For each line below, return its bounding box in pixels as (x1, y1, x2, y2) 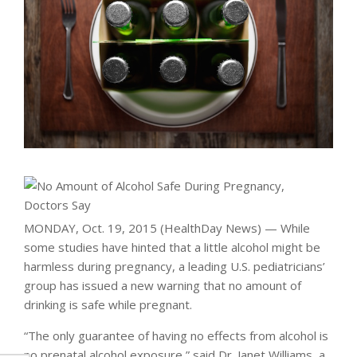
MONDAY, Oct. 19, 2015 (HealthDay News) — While (24, 220, 310, 237)
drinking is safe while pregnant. (24, 296, 192, 313)
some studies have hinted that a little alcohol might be (24, 239, 320, 256)
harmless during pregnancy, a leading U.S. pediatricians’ (24, 258, 325, 275)
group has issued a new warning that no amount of (24, 277, 301, 294)
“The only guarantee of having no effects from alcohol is (24, 328, 328, 344)
